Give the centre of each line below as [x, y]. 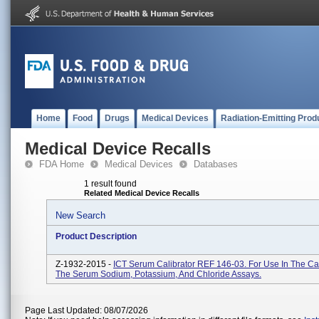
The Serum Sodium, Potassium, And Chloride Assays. [158, 274]
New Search [80, 215]
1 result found [110, 184]
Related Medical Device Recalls [142, 193]
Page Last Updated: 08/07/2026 [87, 310]
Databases [216, 164]
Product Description [96, 236]
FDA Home [62, 164]
